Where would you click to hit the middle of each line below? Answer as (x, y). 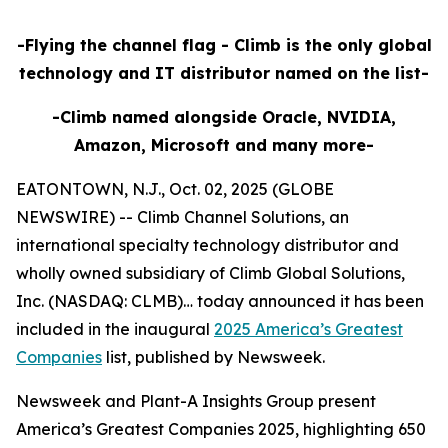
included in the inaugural (115, 329)
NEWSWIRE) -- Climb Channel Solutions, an (182, 217)
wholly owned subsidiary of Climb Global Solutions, (210, 273)
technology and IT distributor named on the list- (224, 73)
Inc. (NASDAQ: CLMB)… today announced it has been (220, 301)
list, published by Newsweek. (213, 357)
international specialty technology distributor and (207, 245)
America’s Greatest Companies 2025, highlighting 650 (221, 429)
